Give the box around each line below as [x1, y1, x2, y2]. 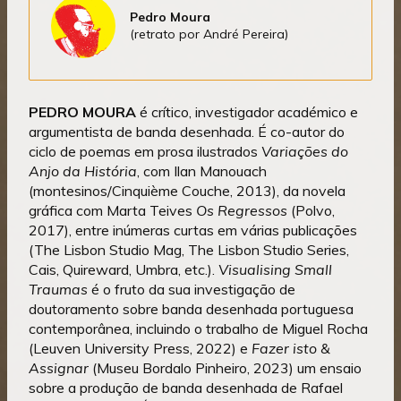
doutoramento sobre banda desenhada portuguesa [29, 300, 354, 319]
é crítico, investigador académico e [136, 103, 358, 122]
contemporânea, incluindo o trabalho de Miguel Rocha [29, 320, 368, 338]
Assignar [29, 359, 89, 378]
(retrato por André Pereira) [130, 26, 288, 43]
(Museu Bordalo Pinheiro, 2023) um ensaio [89, 359, 362, 378]
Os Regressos [196, 201, 287, 220]
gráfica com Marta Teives [29, 201, 196, 220]
